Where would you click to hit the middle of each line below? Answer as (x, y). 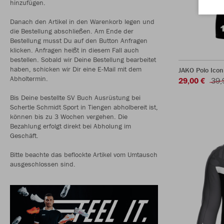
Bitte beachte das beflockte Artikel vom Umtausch (84, 154)
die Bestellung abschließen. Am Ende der (72, 31)
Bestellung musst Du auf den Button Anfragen (79, 40)
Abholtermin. (29, 78)
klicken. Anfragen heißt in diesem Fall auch (74, 50)
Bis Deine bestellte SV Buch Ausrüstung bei (75, 97)
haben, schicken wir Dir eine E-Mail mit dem (76, 69)
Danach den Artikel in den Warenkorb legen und (82, 21)
